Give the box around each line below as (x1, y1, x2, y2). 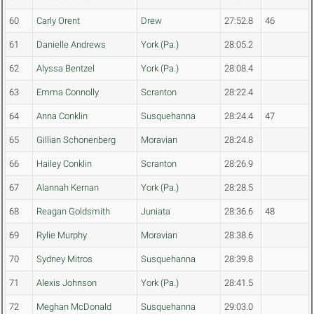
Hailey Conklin (36, 158, 92, 170)
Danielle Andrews (36, 39, 106, 50)
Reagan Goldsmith (36, 206, 110, 217)
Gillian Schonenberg (36, 135, 116, 146)
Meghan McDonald (36, 301, 111, 313)
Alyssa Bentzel (36, 63, 95, 74)
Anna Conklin (36, 111, 88, 122)
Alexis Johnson (36, 278, 97, 289)
